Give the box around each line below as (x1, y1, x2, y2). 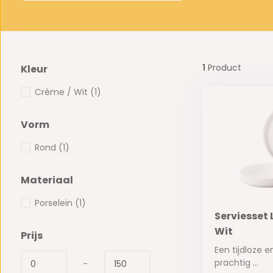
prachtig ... (214, 257, 258, 269)
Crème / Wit (34, 86, 90, 99)
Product (205, 62, 241, 74)
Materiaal (20, 173, 73, 188)
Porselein (34, 197, 75, 210)
